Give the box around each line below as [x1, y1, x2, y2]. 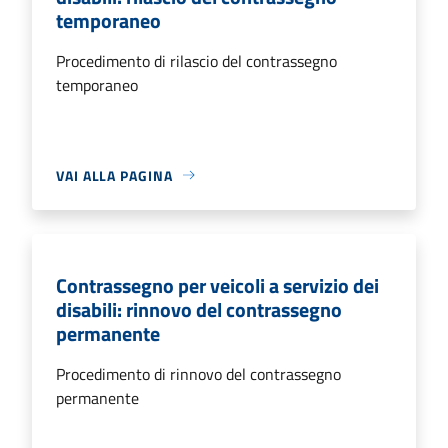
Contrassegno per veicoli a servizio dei [56, 269, 379, 301]
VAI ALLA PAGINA [56, 164, 173, 186]
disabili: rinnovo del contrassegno [56, 293, 342, 325]
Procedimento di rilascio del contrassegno [56, 48, 337, 73]
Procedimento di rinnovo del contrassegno [56, 361, 341, 386]
